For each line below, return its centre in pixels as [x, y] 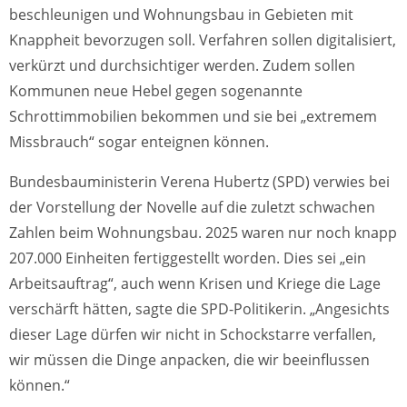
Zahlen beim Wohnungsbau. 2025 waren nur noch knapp [203, 233]
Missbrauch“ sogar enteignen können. [139, 142]
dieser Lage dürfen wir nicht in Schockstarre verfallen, [193, 334]
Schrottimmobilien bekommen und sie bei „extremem [193, 116]
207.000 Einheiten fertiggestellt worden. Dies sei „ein [188, 258]
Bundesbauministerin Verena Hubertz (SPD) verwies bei [199, 182]
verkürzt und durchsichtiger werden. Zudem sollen [182, 65]
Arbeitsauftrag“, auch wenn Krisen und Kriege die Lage [195, 283]
